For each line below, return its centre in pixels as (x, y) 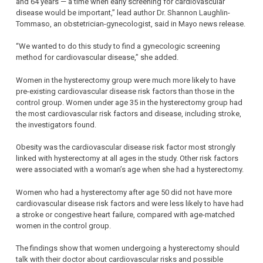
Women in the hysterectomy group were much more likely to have (126, 80)
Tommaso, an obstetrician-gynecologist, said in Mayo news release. (131, 23)
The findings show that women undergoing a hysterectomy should (128, 248)
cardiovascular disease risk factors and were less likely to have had (130, 203)
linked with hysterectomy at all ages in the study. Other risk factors (127, 159)
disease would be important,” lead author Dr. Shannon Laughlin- (123, 12)
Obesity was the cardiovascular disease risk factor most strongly (126, 147)
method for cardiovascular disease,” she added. (97, 58)
